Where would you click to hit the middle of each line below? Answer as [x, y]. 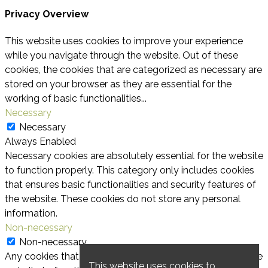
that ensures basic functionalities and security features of [130, 184]
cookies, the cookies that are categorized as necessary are [133, 69]
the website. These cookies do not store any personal [123, 199]
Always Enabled [40, 141]
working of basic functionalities [73, 98]
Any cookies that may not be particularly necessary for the [134, 256]
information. [31, 213]
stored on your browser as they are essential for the [118, 84]
